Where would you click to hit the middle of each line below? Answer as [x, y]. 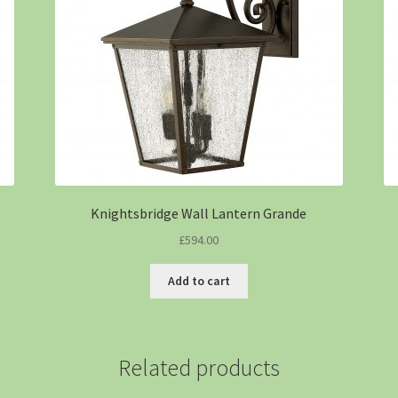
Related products [199, 367]
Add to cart [199, 281]
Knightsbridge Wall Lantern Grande [199, 214]
